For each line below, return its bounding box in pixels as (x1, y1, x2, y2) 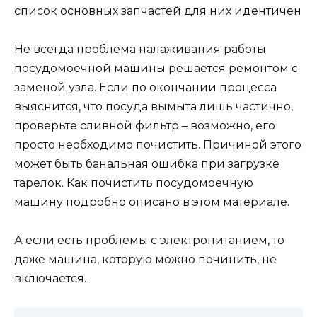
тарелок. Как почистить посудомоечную (14, 176, 253, 190)
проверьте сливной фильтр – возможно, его (14, 119, 275, 133)
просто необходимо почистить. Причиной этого (14, 138, 301, 152)
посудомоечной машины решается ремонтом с (14, 62, 298, 76)
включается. (14, 272, 86, 286)
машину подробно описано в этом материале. (14, 195, 289, 209)
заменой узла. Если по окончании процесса (14, 81, 277, 95)
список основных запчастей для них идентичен (14, 4, 301, 18)
